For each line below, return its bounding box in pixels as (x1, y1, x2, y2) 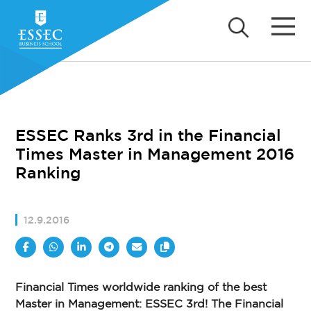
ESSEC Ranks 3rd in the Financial (15, 124, 282, 146)
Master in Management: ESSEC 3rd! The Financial (15, 299, 284, 310)
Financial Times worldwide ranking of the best (15, 282, 267, 293)
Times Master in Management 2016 (15, 143, 295, 165)
